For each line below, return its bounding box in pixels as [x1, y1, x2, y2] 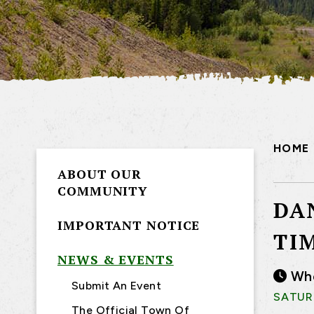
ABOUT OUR [57, 165, 142, 182]
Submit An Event [71, 278, 161, 292]
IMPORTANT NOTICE [57, 217, 200, 234]
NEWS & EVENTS [57, 251, 174, 268]
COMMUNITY [57, 182, 149, 199]
